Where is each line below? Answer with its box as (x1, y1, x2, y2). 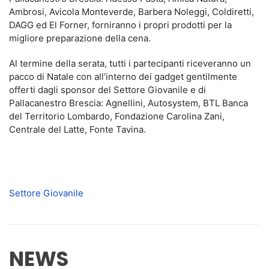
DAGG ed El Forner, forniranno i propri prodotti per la (9, 19, 232, 31)
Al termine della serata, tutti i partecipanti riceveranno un (9, 58, 251, 70)
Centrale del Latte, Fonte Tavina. (9, 124, 148, 136)
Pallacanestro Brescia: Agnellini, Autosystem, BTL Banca (9, 97, 248, 109)
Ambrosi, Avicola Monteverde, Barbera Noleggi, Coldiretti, (9, 6, 254, 18)
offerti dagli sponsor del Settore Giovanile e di (9, 84, 206, 96)
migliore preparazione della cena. (9, 32, 151, 44)
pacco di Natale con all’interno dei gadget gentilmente (9, 71, 237, 83)
